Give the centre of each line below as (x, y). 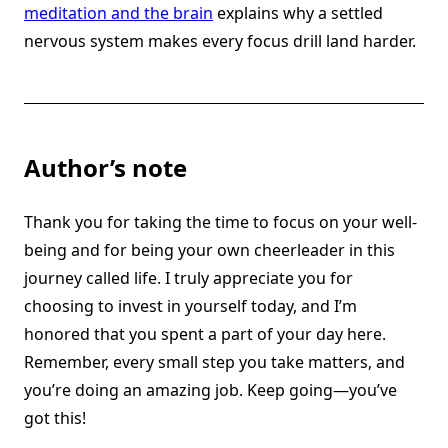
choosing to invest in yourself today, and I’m (190, 306)
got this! (55, 418)
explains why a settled (298, 13)
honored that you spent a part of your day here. (205, 334)
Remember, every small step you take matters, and (214, 362)
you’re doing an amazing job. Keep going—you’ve (210, 390)
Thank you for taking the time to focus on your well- (220, 222)
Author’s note (105, 168)
